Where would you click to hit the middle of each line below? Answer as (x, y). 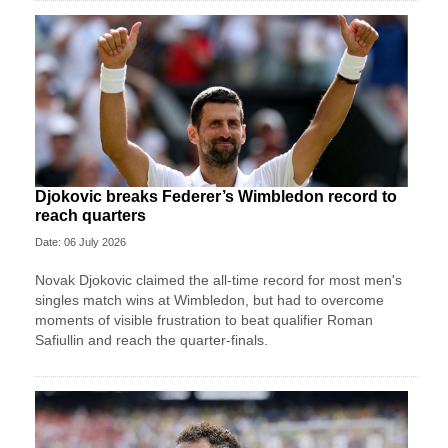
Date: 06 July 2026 (80, 241)
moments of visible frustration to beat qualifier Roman (204, 319)
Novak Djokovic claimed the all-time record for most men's (218, 279)
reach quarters (90, 215)
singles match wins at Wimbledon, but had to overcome (209, 299)
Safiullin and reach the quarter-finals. (151, 339)
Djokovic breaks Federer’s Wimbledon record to (216, 196)
